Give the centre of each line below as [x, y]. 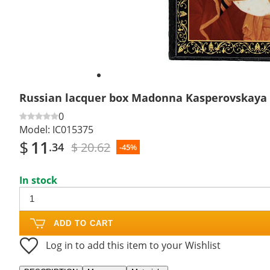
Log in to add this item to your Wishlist [133, 245]
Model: [35, 129]
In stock [38, 180]
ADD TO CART [83, 223]
